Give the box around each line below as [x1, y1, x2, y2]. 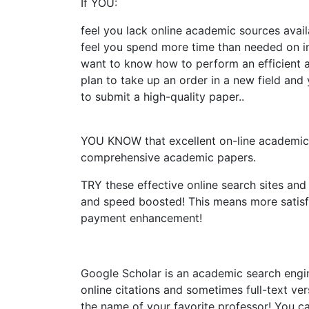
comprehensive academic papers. [81, 150, 259, 164]
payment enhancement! [81, 211, 202, 225]
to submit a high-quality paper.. [81, 90, 244, 103]
